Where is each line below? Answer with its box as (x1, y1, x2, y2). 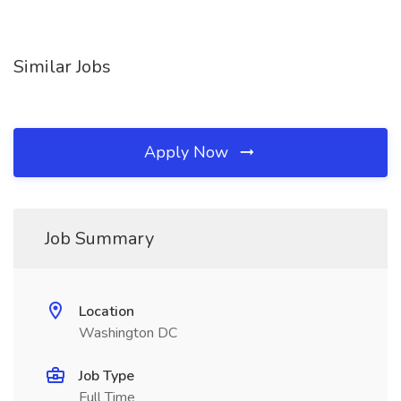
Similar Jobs (13, 55, 111, 79)
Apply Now (144, 141, 233, 163)
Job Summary (45, 226, 154, 251)
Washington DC (79, 323, 177, 343)
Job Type (79, 366, 134, 386)
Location (79, 302, 134, 321)
